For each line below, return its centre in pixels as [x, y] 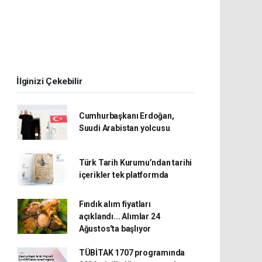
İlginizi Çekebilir [49, 81]
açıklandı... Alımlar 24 [119, 216]
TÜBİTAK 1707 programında [132, 252]
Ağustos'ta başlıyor [115, 228]
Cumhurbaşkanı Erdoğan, [126, 116]
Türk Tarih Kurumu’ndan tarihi [135, 162]
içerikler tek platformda [124, 175]
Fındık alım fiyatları [115, 204]
